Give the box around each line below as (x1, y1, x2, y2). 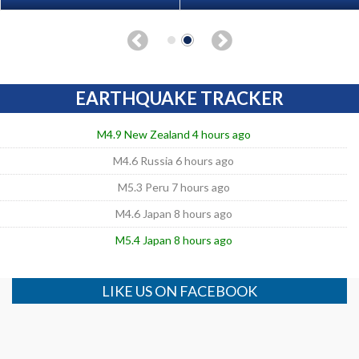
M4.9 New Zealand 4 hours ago (96, 127, 251, 141)
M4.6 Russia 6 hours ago (113, 153, 235, 167)
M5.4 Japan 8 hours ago (115, 232, 232, 247)
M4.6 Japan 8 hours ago (115, 206, 232, 220)
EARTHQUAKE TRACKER (75, 87, 284, 109)
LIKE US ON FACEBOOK (102, 281, 257, 300)
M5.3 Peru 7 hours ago (117, 179, 230, 194)
